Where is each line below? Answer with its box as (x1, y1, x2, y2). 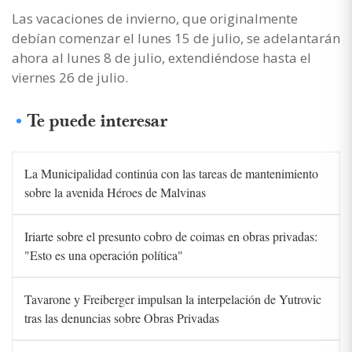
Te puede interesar (27, 110, 167, 132)
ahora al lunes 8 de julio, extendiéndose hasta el (12, 48, 311, 67)
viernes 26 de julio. (12, 68, 128, 86)
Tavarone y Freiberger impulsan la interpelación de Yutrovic (24, 290, 321, 307)
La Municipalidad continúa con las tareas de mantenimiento (24, 164, 318, 181)
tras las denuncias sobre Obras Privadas (24, 309, 219, 326)
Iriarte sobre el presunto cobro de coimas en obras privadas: (24, 227, 317, 244)
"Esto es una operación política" (24, 246, 183, 263)
